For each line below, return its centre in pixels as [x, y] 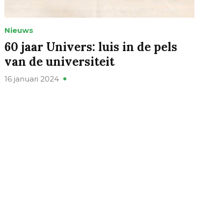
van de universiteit [60, 62]
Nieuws [19, 30]
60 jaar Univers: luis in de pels [91, 47]
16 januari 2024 [32, 79]
